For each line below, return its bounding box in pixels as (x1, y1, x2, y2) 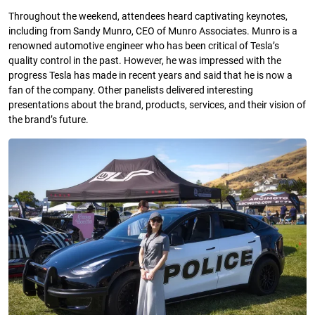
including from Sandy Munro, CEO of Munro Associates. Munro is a (8, 25, 297, 38)
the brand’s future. (8, 114, 89, 127)
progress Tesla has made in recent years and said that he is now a (8, 70, 292, 82)
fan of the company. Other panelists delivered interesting (8, 84, 253, 97)
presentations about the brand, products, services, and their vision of (8, 99, 306, 112)
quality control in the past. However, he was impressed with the (8, 55, 281, 67)
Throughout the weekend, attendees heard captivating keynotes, (8, 11, 288, 23)
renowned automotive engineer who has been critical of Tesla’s (8, 40, 279, 53)
